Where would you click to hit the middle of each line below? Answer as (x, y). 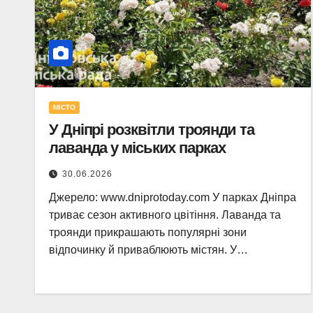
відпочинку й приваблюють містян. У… (148, 250)
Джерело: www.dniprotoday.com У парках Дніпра (173, 197)
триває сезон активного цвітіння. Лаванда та (165, 215)
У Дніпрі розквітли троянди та (152, 130)
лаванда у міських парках (137, 148)
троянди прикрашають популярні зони (148, 232)
